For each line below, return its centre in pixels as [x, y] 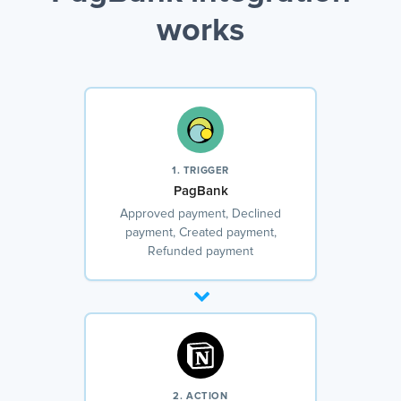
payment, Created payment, [200, 233]
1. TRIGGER [200, 171]
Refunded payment [200, 252]
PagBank [200, 192]
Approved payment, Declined [200, 214]
